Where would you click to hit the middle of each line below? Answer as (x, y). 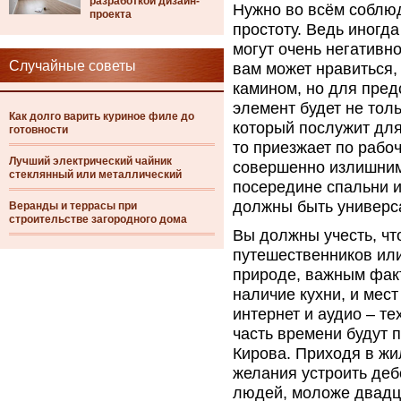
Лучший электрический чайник (90, 161)
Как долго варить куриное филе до (102, 116)
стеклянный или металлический (95, 175)
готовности (38, 130)
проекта (111, 14)
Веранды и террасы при (73, 206)
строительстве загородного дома (98, 219)
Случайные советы (73, 66)
